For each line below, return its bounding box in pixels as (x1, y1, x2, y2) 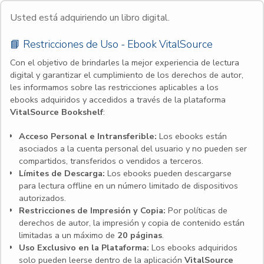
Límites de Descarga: (19, 167, 105, 179)
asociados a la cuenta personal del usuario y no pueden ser (19, 143, 247, 154)
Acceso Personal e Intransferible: (19, 130, 157, 142)
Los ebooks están (157, 130, 227, 142)
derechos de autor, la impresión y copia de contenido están (19, 217, 245, 229)
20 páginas (117, 229, 162, 241)
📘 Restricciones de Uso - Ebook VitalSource (10, 37, 213, 51)
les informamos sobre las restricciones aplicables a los (10, 81, 219, 93)
